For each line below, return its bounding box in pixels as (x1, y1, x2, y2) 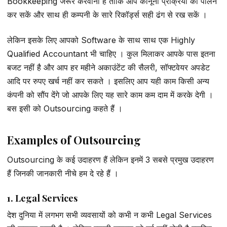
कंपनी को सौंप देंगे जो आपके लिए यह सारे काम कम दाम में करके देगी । (7, 89, 213, 100)
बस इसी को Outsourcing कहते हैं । (7, 103, 123, 113)
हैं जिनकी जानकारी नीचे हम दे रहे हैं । (7, 168, 119, 178)
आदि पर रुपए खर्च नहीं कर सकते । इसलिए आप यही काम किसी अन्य (7, 75, 209, 86)
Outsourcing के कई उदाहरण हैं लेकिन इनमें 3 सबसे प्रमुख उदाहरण (7, 154, 214, 165)
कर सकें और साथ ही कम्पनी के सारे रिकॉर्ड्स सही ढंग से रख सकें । (7, 10, 207, 20)
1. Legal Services (7, 192, 78, 205)
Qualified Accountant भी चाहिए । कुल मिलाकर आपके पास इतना (7, 48, 215, 59)
